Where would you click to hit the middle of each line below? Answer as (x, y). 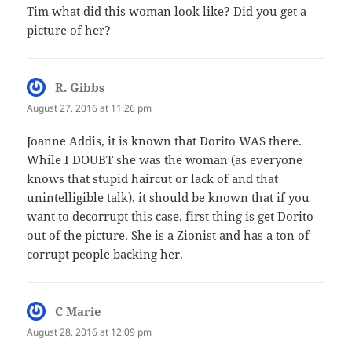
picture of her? (69, 30)
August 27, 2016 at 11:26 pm (90, 108)
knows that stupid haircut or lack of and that (153, 178)
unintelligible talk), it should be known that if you (169, 197)
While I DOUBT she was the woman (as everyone (165, 159)
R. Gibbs (80, 88)
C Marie (79, 311)
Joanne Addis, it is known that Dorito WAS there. (165, 140)
